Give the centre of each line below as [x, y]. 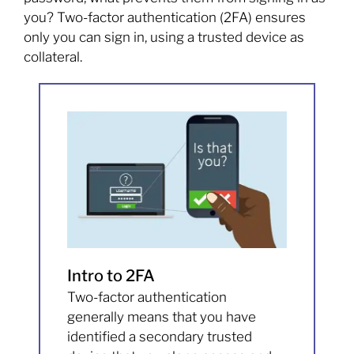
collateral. [53, 57]
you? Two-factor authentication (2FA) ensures [165, 18]
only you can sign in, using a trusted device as [164, 38]
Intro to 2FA [111, 276]
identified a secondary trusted [160, 337]
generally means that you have [162, 317]
